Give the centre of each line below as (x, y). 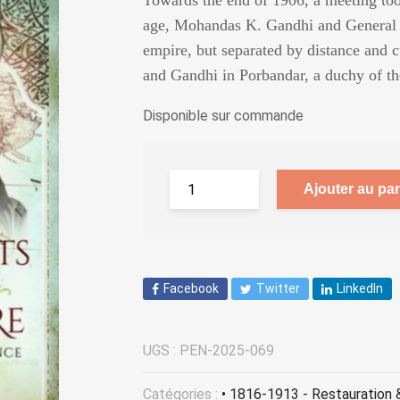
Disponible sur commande (223, 116)
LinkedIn (360, 288)
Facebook (191, 288)
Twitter (278, 288)
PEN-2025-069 (227, 351)
